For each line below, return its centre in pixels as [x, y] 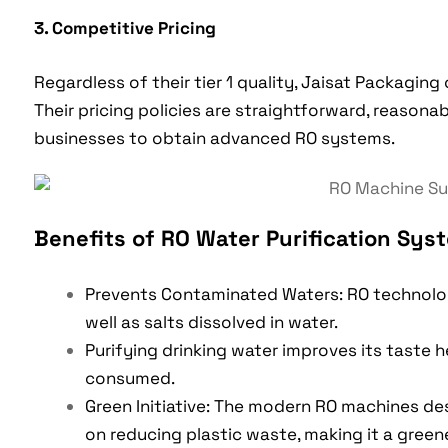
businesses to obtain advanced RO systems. [214, 138]
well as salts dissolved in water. [211, 322]
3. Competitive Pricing [124, 28]
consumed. [129, 378]
